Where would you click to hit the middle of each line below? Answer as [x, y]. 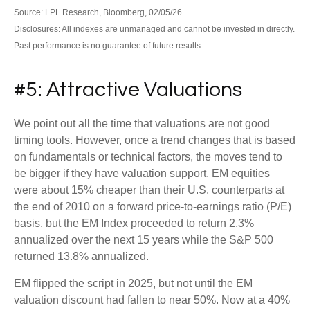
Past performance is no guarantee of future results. [108, 45]
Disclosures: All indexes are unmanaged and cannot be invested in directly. [154, 29]
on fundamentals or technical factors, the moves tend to [148, 156]
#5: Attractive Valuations [128, 89]
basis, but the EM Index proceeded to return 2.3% [134, 223]
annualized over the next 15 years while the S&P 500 [144, 239]
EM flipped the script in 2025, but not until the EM [133, 283]
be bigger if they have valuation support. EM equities [142, 173]
